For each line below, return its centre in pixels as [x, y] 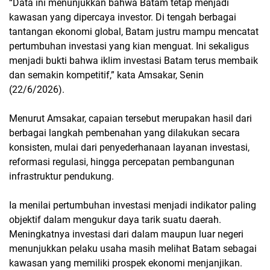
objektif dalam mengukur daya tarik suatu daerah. [115, 220]
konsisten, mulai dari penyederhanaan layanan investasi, [129, 148]
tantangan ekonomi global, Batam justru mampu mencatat [134, 32]
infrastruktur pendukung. [61, 177]
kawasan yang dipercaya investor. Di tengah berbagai [123, 17]
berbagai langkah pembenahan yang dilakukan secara [124, 133]
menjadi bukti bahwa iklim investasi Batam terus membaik [133, 61]
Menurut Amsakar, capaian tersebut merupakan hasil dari [130, 119]
